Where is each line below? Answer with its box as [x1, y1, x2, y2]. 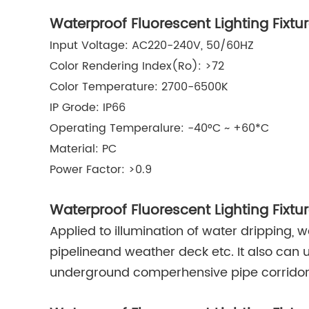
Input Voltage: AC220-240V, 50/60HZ [50, 37, 257, 54]
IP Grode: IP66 [50, 99, 126, 117]
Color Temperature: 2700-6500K [50, 78, 228, 96]
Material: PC [50, 140, 117, 158]
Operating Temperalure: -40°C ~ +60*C [50, 119, 269, 137]
